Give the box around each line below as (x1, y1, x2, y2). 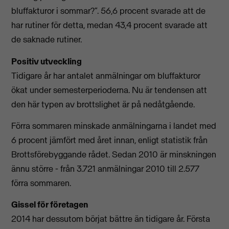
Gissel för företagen (11, 199, 89, 211)
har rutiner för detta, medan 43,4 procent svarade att (11, 19, 208, 31)
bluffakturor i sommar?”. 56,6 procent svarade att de (11, 5, 206, 17)
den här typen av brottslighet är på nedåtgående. (11, 98, 195, 110)
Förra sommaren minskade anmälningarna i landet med (11, 120, 217, 131)
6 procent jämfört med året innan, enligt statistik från (11, 134, 208, 146)
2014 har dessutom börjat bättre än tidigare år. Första (11, 213, 211, 225)
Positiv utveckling (11, 55, 82, 67)
